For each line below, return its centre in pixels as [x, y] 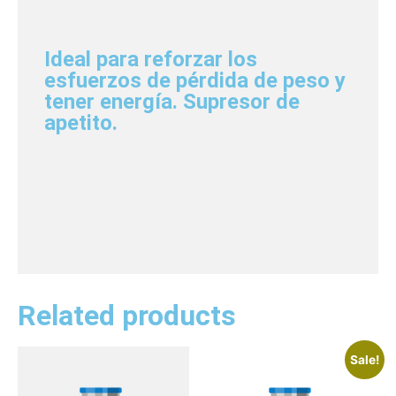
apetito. [81, 122]
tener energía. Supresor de [172, 101]
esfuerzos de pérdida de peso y [195, 80]
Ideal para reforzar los [151, 59]
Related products [127, 315]
